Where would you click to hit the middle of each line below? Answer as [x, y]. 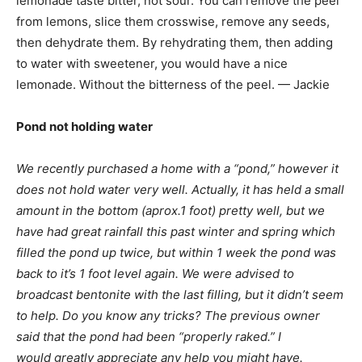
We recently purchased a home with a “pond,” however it [177, 168]
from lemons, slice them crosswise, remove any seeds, [173, 21]
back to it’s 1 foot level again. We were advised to [155, 274]
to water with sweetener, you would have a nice [152, 63]
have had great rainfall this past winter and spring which [176, 232]
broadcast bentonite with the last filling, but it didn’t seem [180, 295]
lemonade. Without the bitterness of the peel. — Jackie [173, 84]
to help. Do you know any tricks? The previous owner [168, 316]
